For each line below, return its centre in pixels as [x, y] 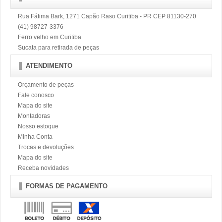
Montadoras [34, 116]
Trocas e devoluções [46, 147]
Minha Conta [35, 137]
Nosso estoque [38, 126]
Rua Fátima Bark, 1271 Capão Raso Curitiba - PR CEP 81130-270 [107, 16]
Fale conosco [36, 95]
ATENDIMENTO [49, 66]
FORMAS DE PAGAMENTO [67, 186]
